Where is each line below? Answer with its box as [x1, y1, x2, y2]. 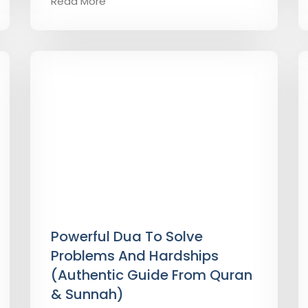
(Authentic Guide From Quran [51, 265, 252, 285]
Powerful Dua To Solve [51, 227, 203, 246]
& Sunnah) [51, 285, 124, 304]
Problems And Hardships [51, 246, 219, 265]
